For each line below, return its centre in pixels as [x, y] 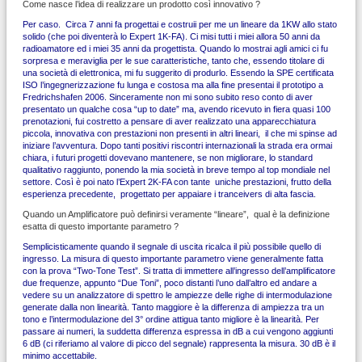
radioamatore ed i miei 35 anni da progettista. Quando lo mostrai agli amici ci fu [175, 48]
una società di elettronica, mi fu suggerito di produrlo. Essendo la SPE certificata [178, 72]
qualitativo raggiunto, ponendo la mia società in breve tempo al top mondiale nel [176, 169]
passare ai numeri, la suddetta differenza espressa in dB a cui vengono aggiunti [179, 331]
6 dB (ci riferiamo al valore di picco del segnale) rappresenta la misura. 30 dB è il [179, 343]
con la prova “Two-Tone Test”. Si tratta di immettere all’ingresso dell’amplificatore [179, 270]
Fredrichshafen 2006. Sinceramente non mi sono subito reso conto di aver [168, 97]
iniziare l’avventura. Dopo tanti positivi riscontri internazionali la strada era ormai [177, 145]
